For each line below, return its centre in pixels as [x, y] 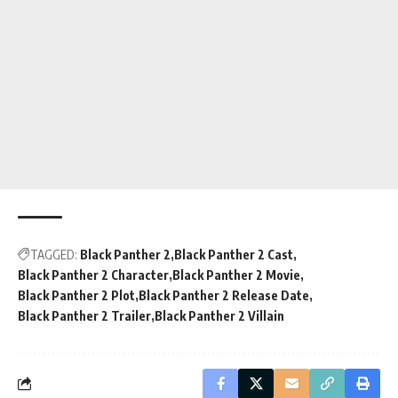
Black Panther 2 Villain [219, 315]
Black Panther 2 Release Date [224, 295]
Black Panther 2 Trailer [84, 315]
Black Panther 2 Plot [76, 295]
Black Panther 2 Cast [234, 254]
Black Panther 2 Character [93, 275]
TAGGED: [54, 254]
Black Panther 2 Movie [236, 275]
